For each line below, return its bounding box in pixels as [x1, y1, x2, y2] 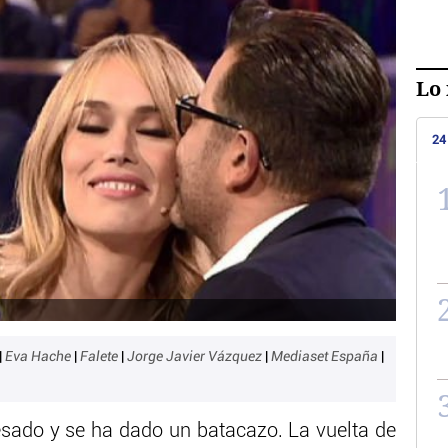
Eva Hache [5, 349, 74, 364]
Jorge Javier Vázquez [127, 349, 265, 364]
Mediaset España [271, 349, 381, 364]
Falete [80, 349, 121, 364]
